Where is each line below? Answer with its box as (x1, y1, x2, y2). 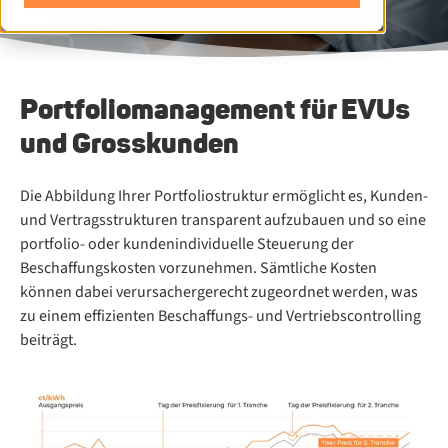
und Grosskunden (20, 125, 239, 161)
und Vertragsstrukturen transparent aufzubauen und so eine (20, 209, 426, 231)
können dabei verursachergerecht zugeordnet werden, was (20, 281, 418, 303)
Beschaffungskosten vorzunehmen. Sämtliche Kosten (20, 257, 377, 279)
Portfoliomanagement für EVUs (20, 91, 410, 127)
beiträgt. (20, 329, 77, 351)
